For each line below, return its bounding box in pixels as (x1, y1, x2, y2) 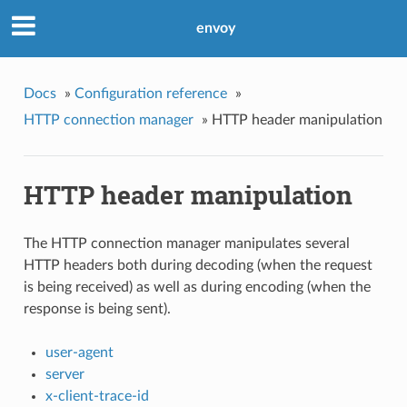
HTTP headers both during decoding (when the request (23, 258, 372, 273)
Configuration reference (74, 85, 227, 101)
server (45, 367, 84, 382)
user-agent (45, 345, 114, 361)
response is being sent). (23, 302, 171, 317)
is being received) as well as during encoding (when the (23, 280, 371, 295)
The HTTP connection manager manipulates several (23, 236, 350, 252)
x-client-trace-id (45, 389, 149, 404)
